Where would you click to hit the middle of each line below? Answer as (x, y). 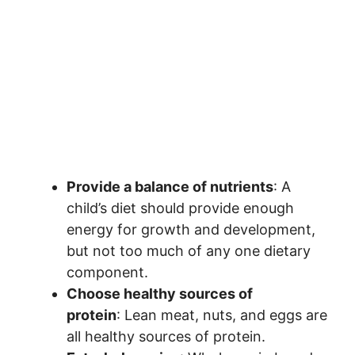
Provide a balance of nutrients (170, 187)
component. (109, 272)
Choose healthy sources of (160, 294)
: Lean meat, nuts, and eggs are (222, 315)
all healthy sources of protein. (168, 336)
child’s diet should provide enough (180, 208)
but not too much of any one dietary (189, 251)
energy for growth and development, (191, 229)
